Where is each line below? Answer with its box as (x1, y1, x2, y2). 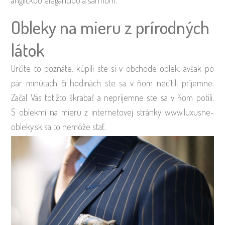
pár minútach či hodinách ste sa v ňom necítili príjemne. (11, 77, 214, 89)
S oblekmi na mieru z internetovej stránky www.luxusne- (11, 106, 214, 118)
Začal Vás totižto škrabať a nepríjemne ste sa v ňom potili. (11, 92, 214, 103)
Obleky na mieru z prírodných (11, 16, 210, 39)
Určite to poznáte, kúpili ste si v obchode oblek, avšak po (11, 63, 214, 74)
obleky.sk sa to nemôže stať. (11, 121, 106, 133)
